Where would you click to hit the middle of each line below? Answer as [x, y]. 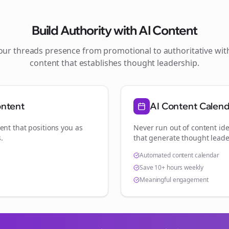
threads [28, 51]
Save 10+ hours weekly [171, 167]
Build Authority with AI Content [114, 30]
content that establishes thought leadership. [114, 63]
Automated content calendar [179, 155]
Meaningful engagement [174, 180]
